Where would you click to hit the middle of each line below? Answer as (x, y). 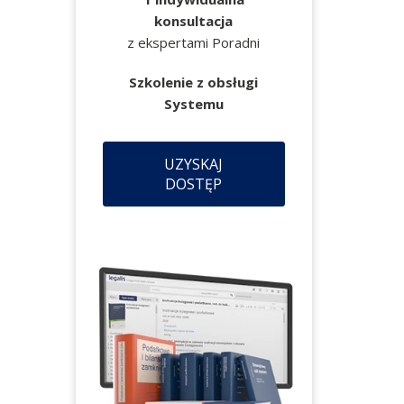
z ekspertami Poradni (194, 42)
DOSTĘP (194, 184)
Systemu (193, 104)
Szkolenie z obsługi (194, 82)
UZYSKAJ (194, 164)
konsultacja (194, 21)
